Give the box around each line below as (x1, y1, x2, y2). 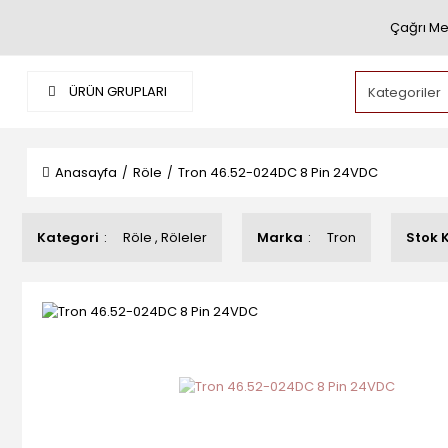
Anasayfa (55, 163, 117, 182)
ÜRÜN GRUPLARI (66, 82, 167, 101)
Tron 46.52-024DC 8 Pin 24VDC (178, 163, 378, 182)
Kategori (37, 228, 99, 247)
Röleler (161, 228, 207, 247)
